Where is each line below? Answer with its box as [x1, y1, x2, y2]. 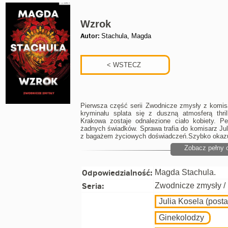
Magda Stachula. [155, 168, 216, 177]
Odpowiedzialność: [82, 167, 153, 178]
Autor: [80, 31, 101, 40]
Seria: [82, 180, 104, 191]
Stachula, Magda [101, 32, 151, 40]
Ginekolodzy [159, 213, 204, 222]
